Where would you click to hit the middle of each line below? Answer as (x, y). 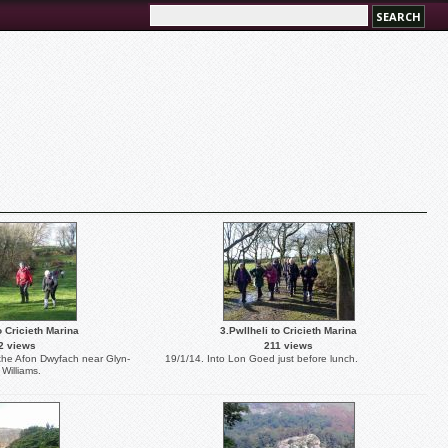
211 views (288, 345)
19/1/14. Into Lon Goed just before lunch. (261, 358)
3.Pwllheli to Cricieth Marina (288, 330)
